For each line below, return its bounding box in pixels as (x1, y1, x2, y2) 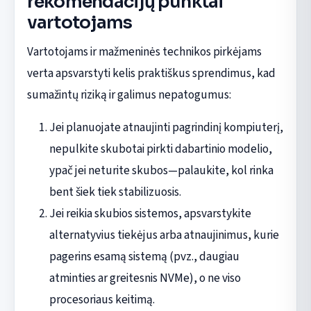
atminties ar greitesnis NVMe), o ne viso (49, 269, 241, 287)
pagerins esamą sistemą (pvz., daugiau (49, 247, 239, 265)
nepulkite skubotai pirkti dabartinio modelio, (49, 140, 272, 158)
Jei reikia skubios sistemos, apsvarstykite (49, 204, 251, 222)
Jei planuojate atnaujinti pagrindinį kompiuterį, (49, 118, 283, 136)
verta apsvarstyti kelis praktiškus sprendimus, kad (26, 64, 276, 82)
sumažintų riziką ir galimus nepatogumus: (26, 85, 231, 103)
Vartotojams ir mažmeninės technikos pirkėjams (26, 42, 262, 60)
